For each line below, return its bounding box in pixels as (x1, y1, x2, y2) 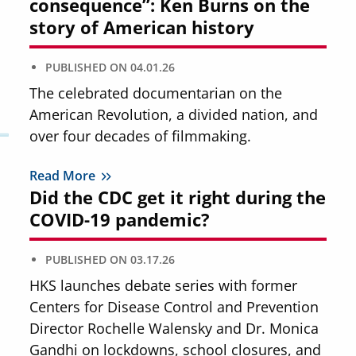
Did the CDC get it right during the (29, 185, 327, 209)
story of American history (29, 15, 255, 39)
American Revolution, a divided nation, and (29, 104, 319, 124)
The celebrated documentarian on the (29, 83, 283, 103)
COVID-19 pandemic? (29, 207, 211, 231)
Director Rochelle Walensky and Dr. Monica (29, 318, 319, 338)
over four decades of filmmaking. (29, 126, 252, 145)
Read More (29, 167, 96, 184)
